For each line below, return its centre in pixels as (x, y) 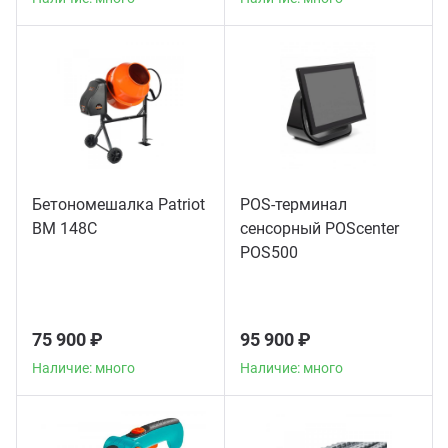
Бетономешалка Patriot (118, 204)
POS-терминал (293, 204)
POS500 (269, 252)
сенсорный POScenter (319, 228)
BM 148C (64, 228)
